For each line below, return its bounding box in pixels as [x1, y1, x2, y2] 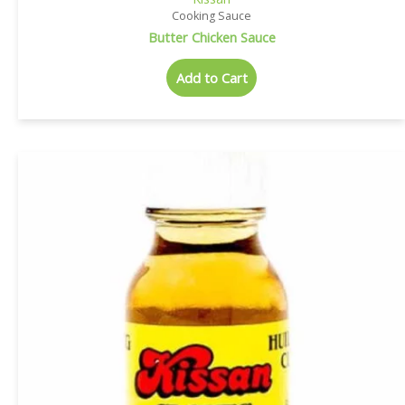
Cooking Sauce [172, 7, 251, 24]
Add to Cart [175, 68, 248, 87]
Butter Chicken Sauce [147, 28, 276, 47]
